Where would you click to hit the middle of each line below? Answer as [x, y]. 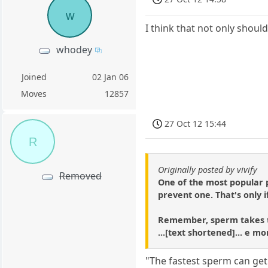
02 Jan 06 [111, 77]
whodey [74, 49]
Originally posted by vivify [208, 169]
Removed [80, 176]
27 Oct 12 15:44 [196, 123]
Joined [34, 77]
